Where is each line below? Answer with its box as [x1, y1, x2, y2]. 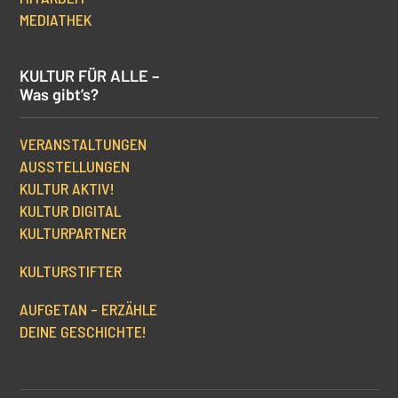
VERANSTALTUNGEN [20, 134, 147, 155]
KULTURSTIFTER [20, 261, 123, 282]
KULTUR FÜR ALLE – [20, 66, 160, 86]
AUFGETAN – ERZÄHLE [20, 299, 158, 320]
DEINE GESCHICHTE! [20, 322, 147, 342]
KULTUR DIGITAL [20, 201, 122, 221]
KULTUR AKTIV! [20, 179, 115, 199]
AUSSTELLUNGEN [20, 156, 131, 177]
